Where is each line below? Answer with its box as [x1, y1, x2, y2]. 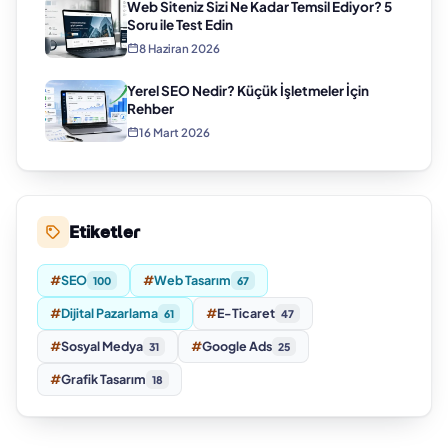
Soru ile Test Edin [127, 15, 233, 33]
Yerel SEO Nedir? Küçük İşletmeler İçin [127, 81, 369, 99]
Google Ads [202, 338, 272, 355]
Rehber [127, 99, 174, 117]
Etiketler [69, 221, 140, 242]
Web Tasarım [154, 272, 231, 289]
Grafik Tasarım [61, 371, 146, 388]
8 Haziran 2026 [139, 40, 220, 56]
